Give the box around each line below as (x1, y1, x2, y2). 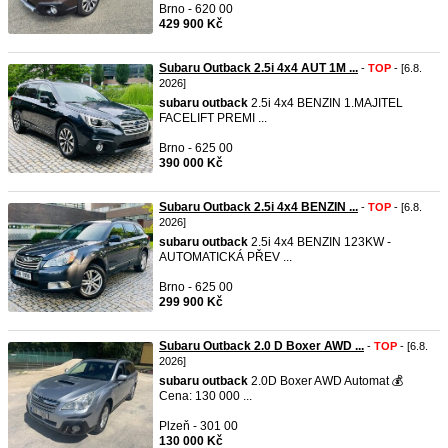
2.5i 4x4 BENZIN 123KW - (248, 235, 391, 249)
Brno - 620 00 (159, 2, 233, 16)
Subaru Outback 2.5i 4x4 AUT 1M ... (159, 61, 358, 75)
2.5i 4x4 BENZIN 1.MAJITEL (248, 96, 403, 110)
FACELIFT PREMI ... (159, 111, 267, 125)
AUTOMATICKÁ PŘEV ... (159, 250, 292, 264)
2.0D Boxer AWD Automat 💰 (248, 374, 403, 388)
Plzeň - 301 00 (159, 419, 238, 433)
